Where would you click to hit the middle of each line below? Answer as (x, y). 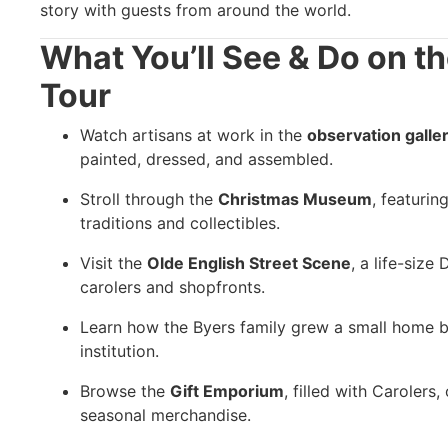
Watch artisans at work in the (193, 134)
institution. (119, 350)
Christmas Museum (295, 198)
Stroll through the (149, 198)
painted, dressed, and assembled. (206, 158)
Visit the (113, 262)
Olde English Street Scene (249, 262)
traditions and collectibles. (180, 222)
